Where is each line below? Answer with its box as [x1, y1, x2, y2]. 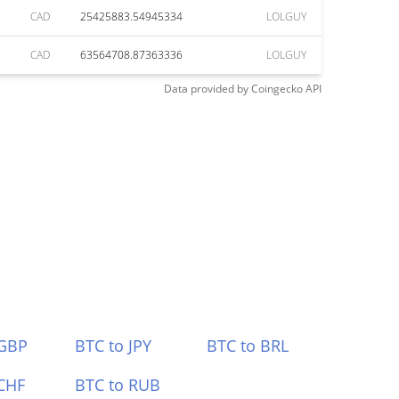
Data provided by [164, 81, 248, 96]
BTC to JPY [74, 335, 151, 356]
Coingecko [251, 81, 303, 96]
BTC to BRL [207, 335, 289, 356]
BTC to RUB [74, 374, 160, 395]
